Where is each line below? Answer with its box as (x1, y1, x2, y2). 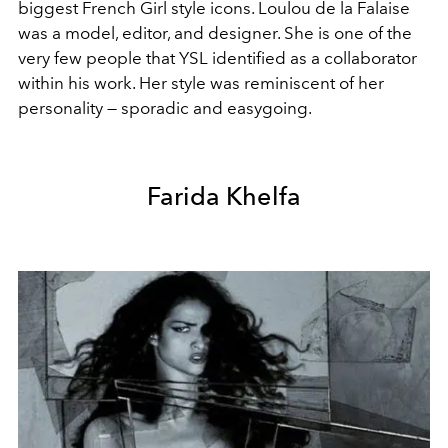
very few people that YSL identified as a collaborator (18, 47, 417, 68)
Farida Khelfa (146, 180, 302, 211)
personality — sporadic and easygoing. (18, 97, 312, 118)
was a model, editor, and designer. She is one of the (18, 22, 412, 43)
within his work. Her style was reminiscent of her (18, 72, 384, 93)
